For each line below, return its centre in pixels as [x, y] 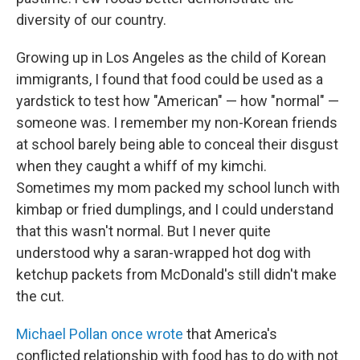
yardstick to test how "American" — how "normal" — [178, 101]
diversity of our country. [91, 20]
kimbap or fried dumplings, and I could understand [175, 209]
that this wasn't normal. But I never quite [143, 231]
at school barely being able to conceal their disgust [177, 144]
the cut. [40, 296]
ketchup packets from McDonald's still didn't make [176, 274]
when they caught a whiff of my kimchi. [141, 166]
